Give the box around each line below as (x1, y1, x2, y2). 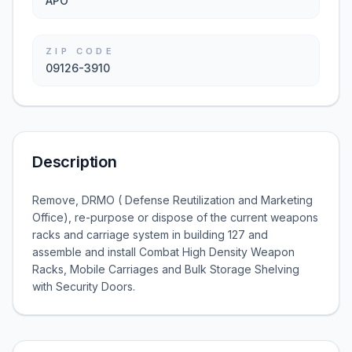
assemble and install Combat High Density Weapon (32, 245, 295, 258)
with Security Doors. (32, 280, 135, 293)
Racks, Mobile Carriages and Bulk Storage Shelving (32, 262, 299, 276)
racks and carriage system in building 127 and (32, 228, 268, 241)
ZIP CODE (46, 46, 115, 57)
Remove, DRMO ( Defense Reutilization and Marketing (32, 193, 313, 207)
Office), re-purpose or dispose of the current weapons (32, 211, 318, 224)
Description (32, 152, 117, 171)
